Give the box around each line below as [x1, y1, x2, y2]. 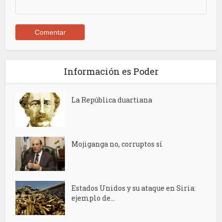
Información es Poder [63, 65, 159, 78]
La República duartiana [71, 95, 153, 105]
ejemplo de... [71, 193, 115, 203]
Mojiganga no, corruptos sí [71, 139, 163, 149]
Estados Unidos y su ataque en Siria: [71, 183, 196, 193]
